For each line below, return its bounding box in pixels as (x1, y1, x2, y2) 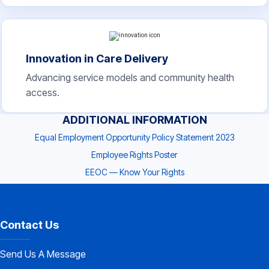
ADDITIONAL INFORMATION (62, 113, 207, 127)
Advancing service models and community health (26, 71, 234, 84)
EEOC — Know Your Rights (85, 167, 184, 178)
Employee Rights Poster (91, 150, 178, 160)
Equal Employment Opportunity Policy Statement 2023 (34, 132, 235, 143)
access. (26, 86, 59, 99)
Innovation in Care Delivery (26, 52, 168, 65)
